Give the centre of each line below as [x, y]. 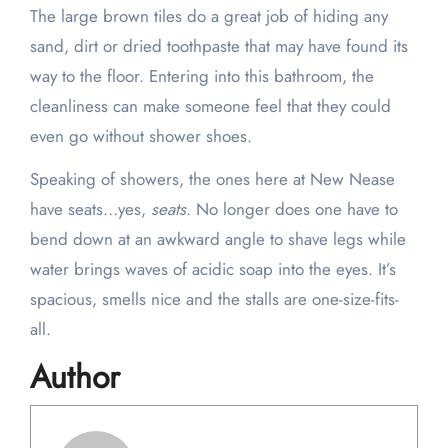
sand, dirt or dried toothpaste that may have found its [218, 46]
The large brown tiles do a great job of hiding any [208, 16]
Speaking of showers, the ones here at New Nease [212, 179]
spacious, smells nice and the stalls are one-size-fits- [214, 299]
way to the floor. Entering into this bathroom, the [201, 76]
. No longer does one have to [291, 209]
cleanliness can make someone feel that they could [210, 106]
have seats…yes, [90, 209]
